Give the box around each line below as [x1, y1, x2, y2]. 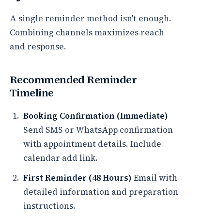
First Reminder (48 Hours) [23, 172, 132, 184]
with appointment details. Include [23, 138, 161, 150]
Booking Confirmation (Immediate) [23, 110, 168, 122]
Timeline [10, 85, 54, 100]
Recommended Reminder [10, 72, 137, 87]
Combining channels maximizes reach [10, 27, 164, 38]
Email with [132, 172, 177, 184]
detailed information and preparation [23, 186, 178, 198]
